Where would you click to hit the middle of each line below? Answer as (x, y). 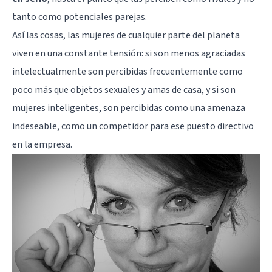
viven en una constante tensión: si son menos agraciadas (129, 53)
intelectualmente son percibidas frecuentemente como (127, 71)
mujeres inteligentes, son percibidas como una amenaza (129, 108)
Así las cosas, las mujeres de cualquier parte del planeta (126, 35)
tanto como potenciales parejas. (80, 17)
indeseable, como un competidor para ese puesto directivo (133, 126)
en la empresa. (42, 144)
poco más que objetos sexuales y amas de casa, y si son (124, 90)
